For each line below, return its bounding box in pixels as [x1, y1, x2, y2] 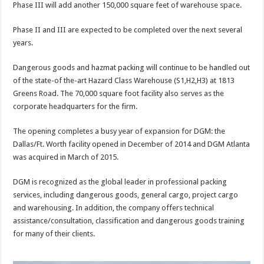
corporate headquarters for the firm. [13, 101, 138, 111]
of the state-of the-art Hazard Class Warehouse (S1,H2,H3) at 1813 [13, 75, 235, 85]
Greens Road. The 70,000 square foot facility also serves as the [13, 88, 225, 98]
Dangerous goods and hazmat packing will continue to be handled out [13, 62, 250, 72]
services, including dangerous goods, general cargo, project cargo [13, 190, 239, 199]
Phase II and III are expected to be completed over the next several [13, 25, 243, 34]
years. [13, 38, 34, 47]
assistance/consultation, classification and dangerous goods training [13, 216, 245, 225]
